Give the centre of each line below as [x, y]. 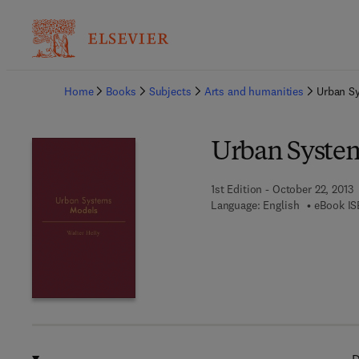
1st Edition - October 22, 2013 [282, 189]
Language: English [255, 205]
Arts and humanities [254, 91]
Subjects [170, 91]
